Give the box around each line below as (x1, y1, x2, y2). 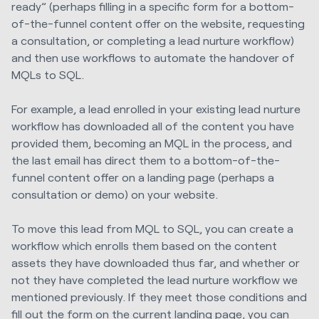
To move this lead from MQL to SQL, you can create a (11, 221, 293, 236)
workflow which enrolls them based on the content (11, 239, 277, 253)
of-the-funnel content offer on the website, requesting (11, 16, 305, 30)
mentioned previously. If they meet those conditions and (11, 290, 307, 304)
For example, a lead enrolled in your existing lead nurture (11, 101, 300, 115)
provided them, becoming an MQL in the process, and (11, 135, 292, 150)
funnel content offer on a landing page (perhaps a (11, 169, 274, 184)
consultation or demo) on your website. (11, 187, 218, 201)
